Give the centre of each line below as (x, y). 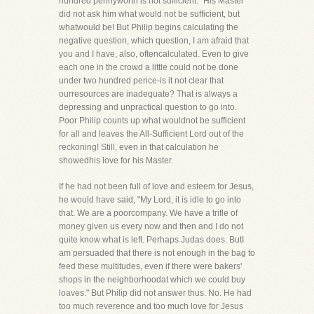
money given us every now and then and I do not (151, 226)
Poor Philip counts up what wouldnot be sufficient (152, 121)
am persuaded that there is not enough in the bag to (157, 253)
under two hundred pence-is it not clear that (141, 81)
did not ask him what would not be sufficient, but (149, 14)
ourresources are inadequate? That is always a (148, 94)
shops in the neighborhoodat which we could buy (152, 280)
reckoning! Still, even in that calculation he (139, 147)
